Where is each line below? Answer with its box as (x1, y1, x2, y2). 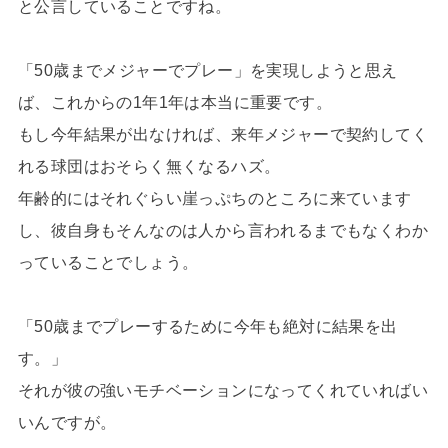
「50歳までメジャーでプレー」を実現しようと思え (17, 61, 398, 79)
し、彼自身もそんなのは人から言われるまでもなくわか (17, 221, 428, 239)
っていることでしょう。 (17, 253, 199, 271)
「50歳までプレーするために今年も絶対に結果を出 (17, 317, 398, 335)
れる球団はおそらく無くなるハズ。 (17, 157, 281, 175)
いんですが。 (17, 413, 117, 431)
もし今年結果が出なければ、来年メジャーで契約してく (17, 125, 428, 143)
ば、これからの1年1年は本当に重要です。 (17, 93, 332, 111)
